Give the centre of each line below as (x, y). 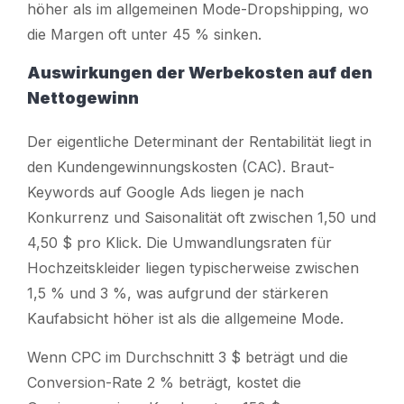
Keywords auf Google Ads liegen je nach (165, 192)
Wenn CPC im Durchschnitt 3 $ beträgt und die (188, 357)
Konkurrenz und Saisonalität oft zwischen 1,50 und (202, 217)
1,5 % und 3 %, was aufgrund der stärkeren (178, 293)
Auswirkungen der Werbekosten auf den (200, 72)
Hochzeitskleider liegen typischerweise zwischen (193, 267)
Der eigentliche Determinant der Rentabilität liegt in (199, 141)
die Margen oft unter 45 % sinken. (144, 34)
